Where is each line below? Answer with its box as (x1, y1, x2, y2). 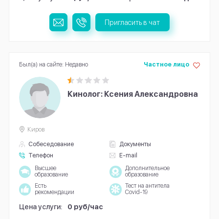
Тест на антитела (125, 182, 170, 190)
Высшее (34, 165, 56, 172)
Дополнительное (125, 165, 170, 172)
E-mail (119, 151, 137, 159)
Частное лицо (143, 61, 189, 68)
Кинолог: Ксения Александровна (67, 89, 198, 99)
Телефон (28, 151, 54, 159)
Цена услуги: (19, 202, 63, 211)
